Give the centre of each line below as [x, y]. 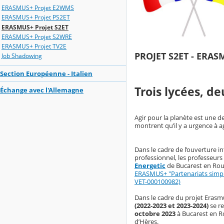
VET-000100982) [157, 182]
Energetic [150, 166]
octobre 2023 [155, 214]
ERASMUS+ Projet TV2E [34, 46]
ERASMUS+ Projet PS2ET [36, 17]
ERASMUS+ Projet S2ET [35, 27]
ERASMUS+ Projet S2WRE [37, 36]
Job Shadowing [22, 56]
